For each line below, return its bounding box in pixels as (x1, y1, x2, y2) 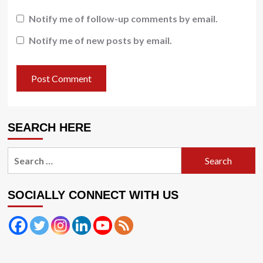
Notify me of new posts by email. (28, 35, 172, 46)
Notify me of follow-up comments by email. (28, 12, 218, 24)
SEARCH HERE (7, 121, 91, 134)
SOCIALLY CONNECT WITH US (7, 188, 178, 202)
